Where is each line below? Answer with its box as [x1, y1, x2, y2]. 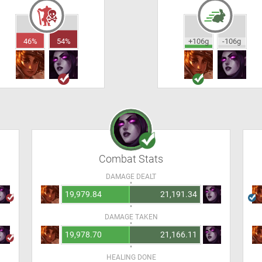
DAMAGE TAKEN [104, 213, 158, 221]
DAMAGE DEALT [106, 173, 156, 181]
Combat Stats [99, 153, 163, 165]
